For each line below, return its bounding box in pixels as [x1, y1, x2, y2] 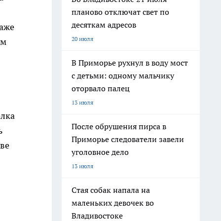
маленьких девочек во [72, 198, 154, 208]
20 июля [72, 35, 93, 42]
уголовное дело [72, 147, 129, 157]
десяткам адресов [72, 20, 136, 30]
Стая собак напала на [72, 185, 150, 195]
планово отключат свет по [72, 7, 169, 17]
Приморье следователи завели [72, 134, 184, 144]
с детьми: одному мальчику [72, 71, 174, 80]
